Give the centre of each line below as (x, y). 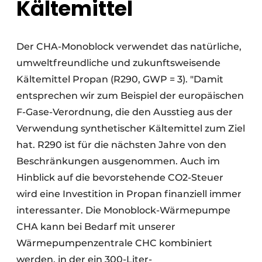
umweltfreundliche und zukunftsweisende (118, 63)
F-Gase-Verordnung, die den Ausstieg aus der (125, 112)
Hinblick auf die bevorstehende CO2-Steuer (120, 178)
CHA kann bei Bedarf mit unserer (96, 227)
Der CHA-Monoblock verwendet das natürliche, (129, 47)
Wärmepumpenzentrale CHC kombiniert (114, 243)
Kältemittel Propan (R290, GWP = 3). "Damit (120, 80)
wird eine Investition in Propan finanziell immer (129, 194)
